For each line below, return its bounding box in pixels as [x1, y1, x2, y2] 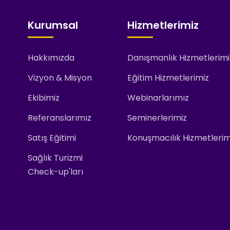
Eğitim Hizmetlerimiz [127, 71, 209, 84]
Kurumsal [28, 17, 78, 32]
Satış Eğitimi [28, 131, 76, 144]
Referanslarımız [28, 111, 91, 124]
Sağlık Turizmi [28, 151, 83, 164]
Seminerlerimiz [127, 111, 187, 124]
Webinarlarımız [127, 91, 189, 104]
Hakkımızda [28, 51, 74, 64]
